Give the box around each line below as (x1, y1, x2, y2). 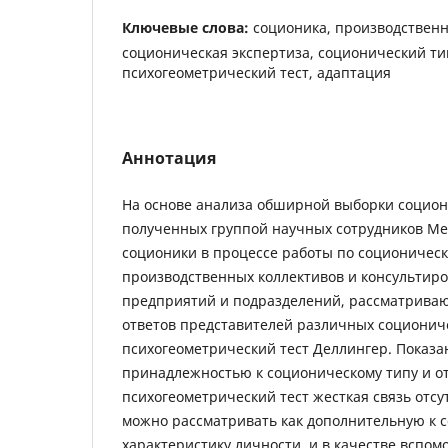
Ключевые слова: (122, 17, 253, 37)
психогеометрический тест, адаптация (122, 62, 391, 82)
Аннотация (122, 146, 216, 169)
